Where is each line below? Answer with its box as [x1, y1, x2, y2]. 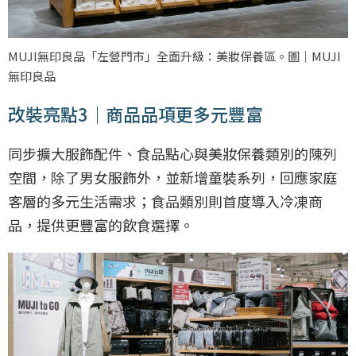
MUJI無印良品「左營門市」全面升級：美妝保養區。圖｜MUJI [8, 47, 341, 64]
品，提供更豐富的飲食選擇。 [8, 214, 194, 235]
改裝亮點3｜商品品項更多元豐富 [8, 100, 263, 126]
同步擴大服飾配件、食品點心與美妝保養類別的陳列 [8, 142, 337, 164]
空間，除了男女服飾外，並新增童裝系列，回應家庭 [8, 166, 337, 188]
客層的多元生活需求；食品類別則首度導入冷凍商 [8, 190, 323, 211]
